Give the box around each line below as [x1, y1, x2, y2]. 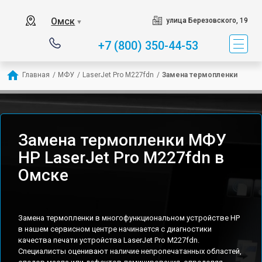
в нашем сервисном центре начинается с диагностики [18, 225, 212, 233]
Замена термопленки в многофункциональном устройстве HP [18, 213, 240, 222]
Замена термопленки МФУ [18, 130, 226, 150]
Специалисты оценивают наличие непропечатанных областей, [18, 247, 242, 256]
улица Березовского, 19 [166, 16, 248, 25]
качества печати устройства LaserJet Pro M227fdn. [18, 236, 199, 244]
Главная [22, 71, 50, 79]
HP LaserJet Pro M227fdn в [18, 148, 224, 167]
